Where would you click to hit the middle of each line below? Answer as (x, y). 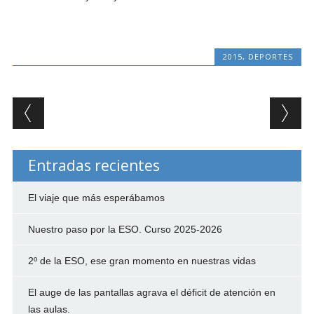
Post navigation (103, 108)
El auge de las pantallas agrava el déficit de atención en (151, 292)
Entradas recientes (94, 165)
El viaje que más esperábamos (96, 197)
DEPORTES (271, 56)
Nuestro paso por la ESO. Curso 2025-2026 (125, 229)
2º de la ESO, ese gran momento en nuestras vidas (142, 260)
